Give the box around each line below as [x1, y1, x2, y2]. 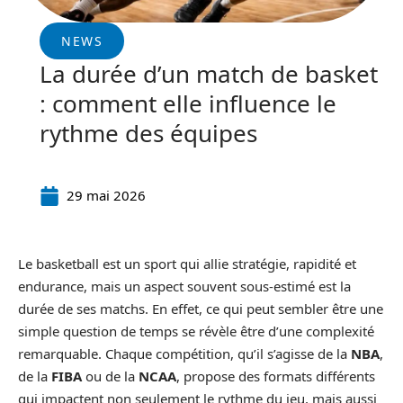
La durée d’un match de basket [40, 58, 378, 90]
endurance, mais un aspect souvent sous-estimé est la [18, 277, 351, 295]
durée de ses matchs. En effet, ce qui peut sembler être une [18, 300, 383, 318]
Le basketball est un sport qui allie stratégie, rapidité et [18, 255, 356, 273]
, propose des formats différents [176, 367, 375, 385]
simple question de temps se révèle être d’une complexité [18, 322, 374, 340]
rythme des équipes [40, 117, 257, 149]
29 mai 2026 [67, 186, 146, 204]
